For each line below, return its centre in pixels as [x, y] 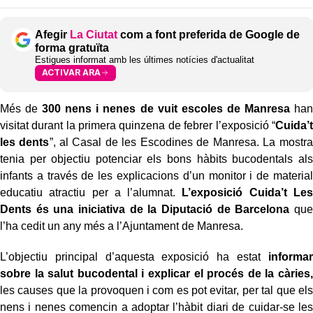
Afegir [52, 34]
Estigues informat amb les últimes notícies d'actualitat [145, 59]
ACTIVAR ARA [71, 73]
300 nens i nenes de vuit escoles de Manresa [166, 108]
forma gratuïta [72, 48]
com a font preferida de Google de [209, 34]
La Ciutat [94, 34]
